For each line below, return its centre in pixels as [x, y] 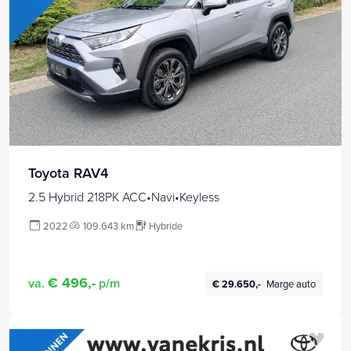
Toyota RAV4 [68, 173]
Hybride [166, 226]
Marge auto [291, 283]
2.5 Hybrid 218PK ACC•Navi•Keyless [124, 197]
